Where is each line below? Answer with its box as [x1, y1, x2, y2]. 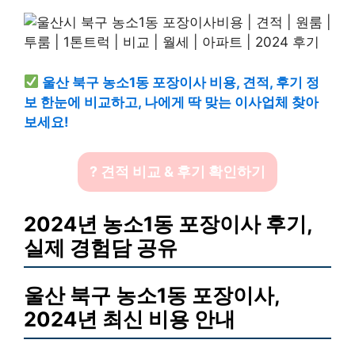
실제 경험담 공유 [24, 235, 177, 260]
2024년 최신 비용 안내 [24, 306, 235, 331]
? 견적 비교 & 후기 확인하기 [90, 163, 265, 181]
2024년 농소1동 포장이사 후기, [24, 211, 312, 236]
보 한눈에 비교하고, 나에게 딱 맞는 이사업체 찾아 [24, 94, 319, 110]
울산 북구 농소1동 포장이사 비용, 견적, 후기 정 [42, 74, 320, 90]
